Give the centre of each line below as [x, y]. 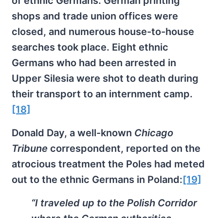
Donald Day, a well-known [73, 133]
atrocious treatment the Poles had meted [108, 164]
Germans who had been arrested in [94, 63]
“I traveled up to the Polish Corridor [114, 203]
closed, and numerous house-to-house [103, 32]
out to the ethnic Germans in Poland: [97, 180]
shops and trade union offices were [95, 16]
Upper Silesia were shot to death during [105, 79]
